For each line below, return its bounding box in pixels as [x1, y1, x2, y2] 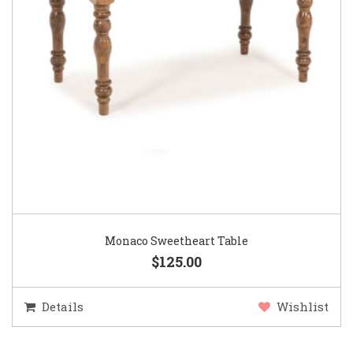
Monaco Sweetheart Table [105, 232, 248, 248]
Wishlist [277, 298, 329, 314]
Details [42, 298, 84, 314]
